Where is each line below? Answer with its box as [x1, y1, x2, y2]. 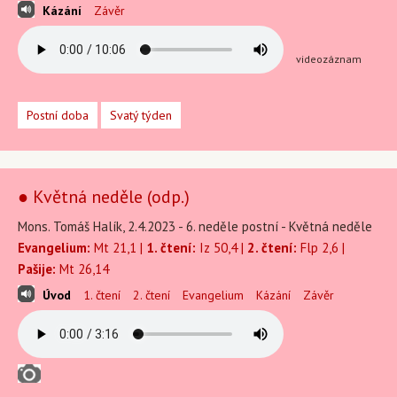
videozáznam [296, 52, 362, 66]
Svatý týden [110, 107, 172, 123]
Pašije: [18, 261, 56, 277]
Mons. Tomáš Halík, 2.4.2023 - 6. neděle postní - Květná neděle [18, 218, 372, 235]
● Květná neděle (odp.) [18, 185, 190, 208]
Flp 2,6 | [297, 239, 345, 256]
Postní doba [27, 107, 89, 123]
